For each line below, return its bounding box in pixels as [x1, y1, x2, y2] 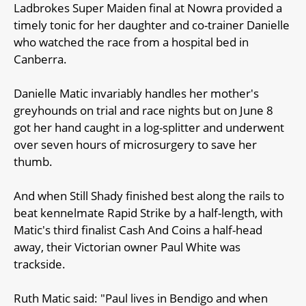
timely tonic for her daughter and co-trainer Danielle [14, 17, 290, 33]
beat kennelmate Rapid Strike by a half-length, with [14, 205, 283, 221]
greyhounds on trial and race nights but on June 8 [14, 102, 273, 119]
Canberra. [14, 51, 67, 68]
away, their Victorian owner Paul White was [14, 239, 240, 255]
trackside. [14, 256, 66, 273]
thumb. [14, 154, 53, 170]
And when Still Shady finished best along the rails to [14, 188, 284, 204]
